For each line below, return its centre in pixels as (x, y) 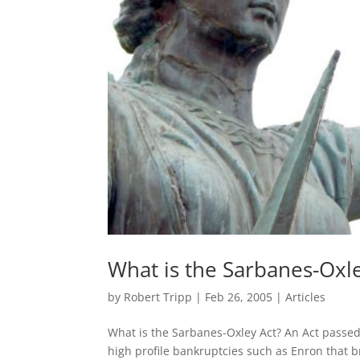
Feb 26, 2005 (239, 297)
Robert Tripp (158, 297)
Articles (306, 297)
